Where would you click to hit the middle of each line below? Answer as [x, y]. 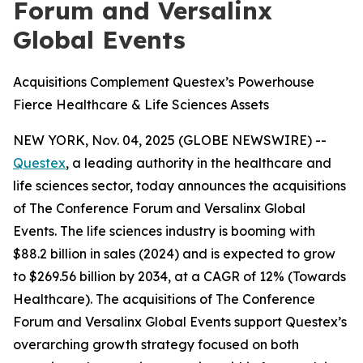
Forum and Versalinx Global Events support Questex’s [180, 322]
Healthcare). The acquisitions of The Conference [164, 299]
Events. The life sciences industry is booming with [164, 231]
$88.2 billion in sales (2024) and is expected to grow [174, 254]
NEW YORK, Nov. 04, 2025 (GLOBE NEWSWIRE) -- [170, 140]
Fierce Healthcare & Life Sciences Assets [141, 105]
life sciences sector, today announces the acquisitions [179, 186]
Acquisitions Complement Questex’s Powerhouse [164, 82]
